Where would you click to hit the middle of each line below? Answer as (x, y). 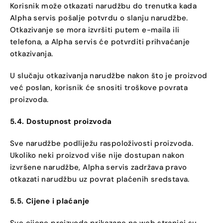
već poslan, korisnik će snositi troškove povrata (99, 88)
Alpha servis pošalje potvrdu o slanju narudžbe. (99, 18)
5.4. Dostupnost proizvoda (61, 121)
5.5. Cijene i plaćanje (50, 201)
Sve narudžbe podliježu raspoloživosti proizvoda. (102, 143)
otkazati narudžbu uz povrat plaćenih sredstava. (100, 179)
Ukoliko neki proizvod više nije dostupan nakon (97, 155)
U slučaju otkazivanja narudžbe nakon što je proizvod (109, 76)
